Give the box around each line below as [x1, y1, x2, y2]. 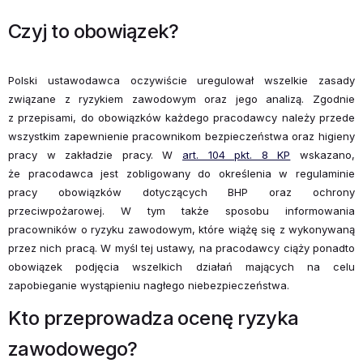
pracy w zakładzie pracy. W [8, 147, 182, 161]
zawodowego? [8, 336, 138, 361]
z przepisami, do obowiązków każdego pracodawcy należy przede [8, 110, 355, 124]
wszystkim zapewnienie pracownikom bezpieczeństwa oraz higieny [8, 129, 355, 143]
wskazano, [290, 147, 356, 161]
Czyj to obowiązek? [8, 19, 179, 43]
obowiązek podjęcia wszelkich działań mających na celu [8, 259, 355, 273]
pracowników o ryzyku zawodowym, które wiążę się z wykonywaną [8, 222, 355, 236]
